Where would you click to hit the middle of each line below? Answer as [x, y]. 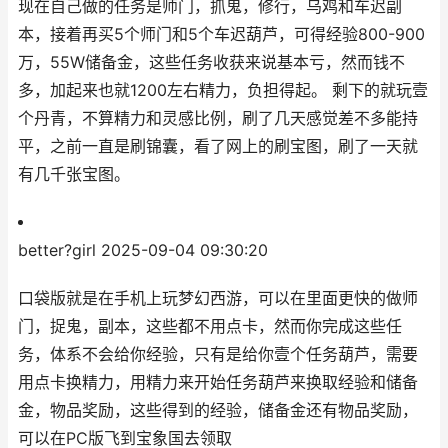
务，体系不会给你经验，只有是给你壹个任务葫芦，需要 [218, 354]
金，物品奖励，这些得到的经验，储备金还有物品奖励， [218, 410]
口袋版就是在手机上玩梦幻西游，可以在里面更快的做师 [218, 298]
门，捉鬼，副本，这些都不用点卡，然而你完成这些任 [210, 326]
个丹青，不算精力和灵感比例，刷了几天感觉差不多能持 [218, 118]
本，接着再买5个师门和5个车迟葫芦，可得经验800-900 [221, 34]
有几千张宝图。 [74, 174]
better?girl [57, 250]
